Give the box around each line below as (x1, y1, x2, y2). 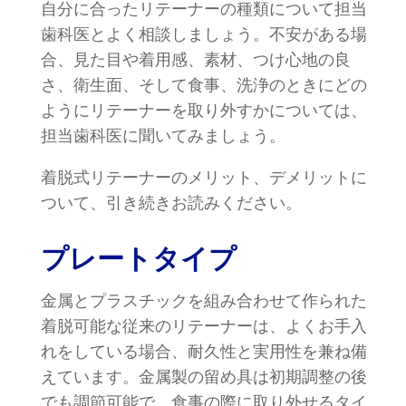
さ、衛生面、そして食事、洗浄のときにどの (41, 73, 367, 96)
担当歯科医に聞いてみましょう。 (41, 124, 285, 147)
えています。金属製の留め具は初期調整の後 (41, 365, 367, 388)
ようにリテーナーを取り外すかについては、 (41, 99, 367, 121)
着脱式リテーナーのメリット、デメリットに (41, 166, 367, 188)
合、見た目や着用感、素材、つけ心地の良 (41, 48, 351, 71)
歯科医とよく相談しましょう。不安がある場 (41, 23, 367, 45)
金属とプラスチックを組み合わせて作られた (41, 289, 367, 312)
